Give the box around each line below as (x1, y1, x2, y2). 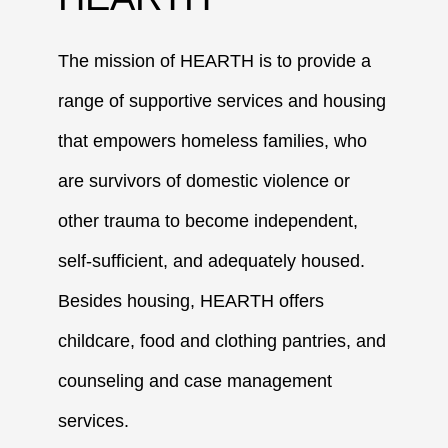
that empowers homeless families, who (58, 131, 368, 152)
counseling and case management (58, 371, 333, 392)
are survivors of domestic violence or (58, 171, 351, 192)
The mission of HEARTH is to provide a (58, 51, 372, 72)
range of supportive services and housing (58, 91, 387, 112)
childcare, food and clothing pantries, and (58, 331, 387, 352)
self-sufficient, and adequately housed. (58, 251, 366, 272)
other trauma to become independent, (58, 211, 359, 232)
